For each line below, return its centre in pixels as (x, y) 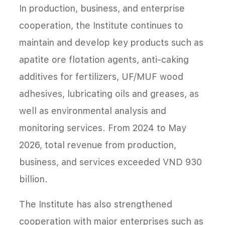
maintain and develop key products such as (111, 43)
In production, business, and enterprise (102, 9)
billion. (33, 179)
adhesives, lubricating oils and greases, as (109, 94)
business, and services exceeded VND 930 (110, 162)
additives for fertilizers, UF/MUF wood (101, 77)
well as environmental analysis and (93, 111)
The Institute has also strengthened (96, 204)
